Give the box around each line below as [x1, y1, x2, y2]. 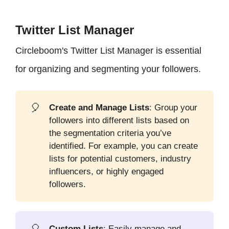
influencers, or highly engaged [49, 167, 164, 177]
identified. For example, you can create [49, 141, 198, 151]
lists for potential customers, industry [49, 154, 192, 164]
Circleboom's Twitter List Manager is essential [15, 45, 201, 56]
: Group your [149, 103, 198, 113]
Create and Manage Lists [49, 103, 150, 113]
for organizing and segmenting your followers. [15, 63, 201, 74]
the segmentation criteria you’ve [49, 128, 172, 139]
